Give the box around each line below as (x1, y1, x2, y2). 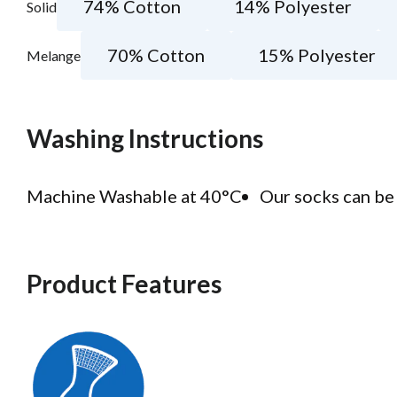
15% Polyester (258, 44, 376, 66)
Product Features (27, 269, 222, 300)
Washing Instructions (27, 123, 263, 154)
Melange (27, 47, 81, 65)
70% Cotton (107, 44, 205, 66)
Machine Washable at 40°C (27, 185, 242, 207)
